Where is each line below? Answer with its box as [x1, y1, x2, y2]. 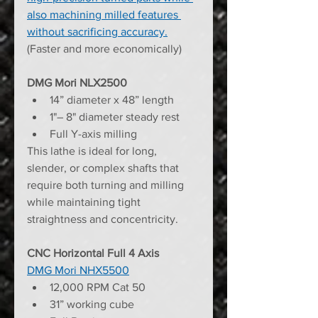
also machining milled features [27, 9, 181, 21]
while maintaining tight [27, 196, 143, 209]
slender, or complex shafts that [27, 162, 182, 175]
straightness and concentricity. [27, 213, 178, 226]
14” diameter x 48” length [50, 94, 174, 106]
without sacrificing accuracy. [27, 26, 168, 38]
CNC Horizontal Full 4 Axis [27, 247, 159, 260]
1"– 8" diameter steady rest [50, 111, 180, 124]
